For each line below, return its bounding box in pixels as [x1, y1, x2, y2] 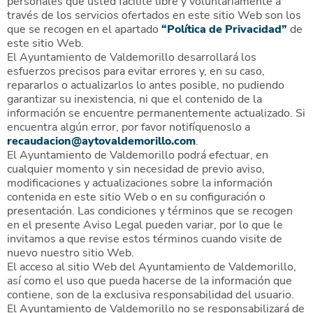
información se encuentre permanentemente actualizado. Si [7, 105, 305, 121]
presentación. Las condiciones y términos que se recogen [7, 203, 293, 219]
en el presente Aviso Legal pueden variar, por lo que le [7, 217, 283, 233]
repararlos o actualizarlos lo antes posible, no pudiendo [7, 78, 284, 93]
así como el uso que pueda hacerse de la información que [7, 273, 292, 289]
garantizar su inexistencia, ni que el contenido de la [7, 92, 262, 107]
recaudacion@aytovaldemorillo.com [7, 133, 196, 149]
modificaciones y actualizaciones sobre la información [7, 175, 272, 191]
